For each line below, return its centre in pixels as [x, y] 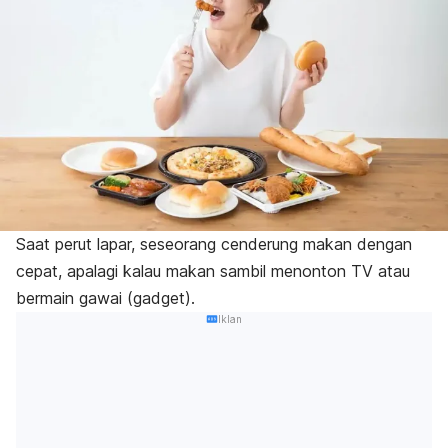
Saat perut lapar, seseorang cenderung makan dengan [214, 244]
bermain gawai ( [74, 298]
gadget [159, 298]
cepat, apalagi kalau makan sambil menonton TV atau [213, 271]
